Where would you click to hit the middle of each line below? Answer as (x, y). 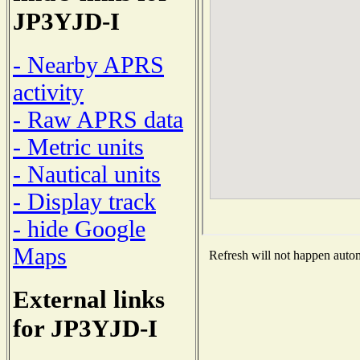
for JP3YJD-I (85, 328)
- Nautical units (87, 174)
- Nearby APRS (88, 64)
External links (89, 299)
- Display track (84, 201)
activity (48, 92)
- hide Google (79, 228)
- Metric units (78, 146)
